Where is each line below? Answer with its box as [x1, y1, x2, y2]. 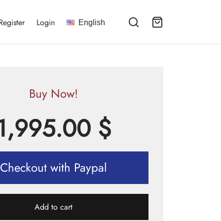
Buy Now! [29, 85, 78, 102]
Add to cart [35, 201, 73, 213]
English [78, 18, 105, 27]
